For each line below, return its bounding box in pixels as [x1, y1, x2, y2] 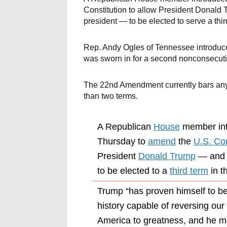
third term [170, 165, 208, 176]
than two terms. [84, 91, 138, 100]
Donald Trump [138, 150, 196, 161]
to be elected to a [97, 165, 170, 176]
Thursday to [97, 136, 148, 146]
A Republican [97, 121, 154, 132]
